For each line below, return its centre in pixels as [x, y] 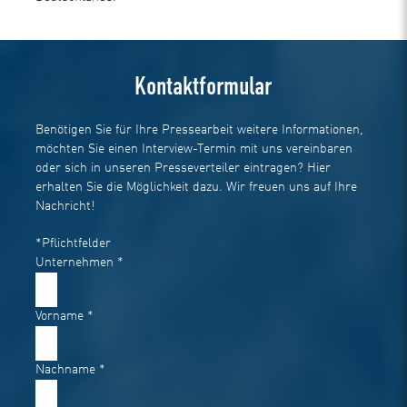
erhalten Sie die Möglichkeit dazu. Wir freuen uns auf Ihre [197, 187]
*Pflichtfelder [74, 243]
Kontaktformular [203, 87]
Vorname [62, 316]
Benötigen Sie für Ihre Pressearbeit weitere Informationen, [200, 130]
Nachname [68, 370]
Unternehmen [77, 263]
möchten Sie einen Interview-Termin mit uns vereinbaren [194, 149]
